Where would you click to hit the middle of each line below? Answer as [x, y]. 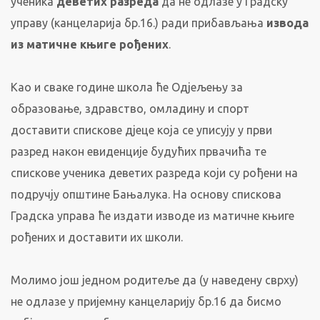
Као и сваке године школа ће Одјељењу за [127, 87]
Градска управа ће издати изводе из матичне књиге [152, 216]
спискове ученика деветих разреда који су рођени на [154, 173]
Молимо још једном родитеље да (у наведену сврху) [155, 280]
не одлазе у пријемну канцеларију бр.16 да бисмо [146, 301]
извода [287, 23]
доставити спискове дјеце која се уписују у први [141, 130]
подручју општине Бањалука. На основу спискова [146, 194]
